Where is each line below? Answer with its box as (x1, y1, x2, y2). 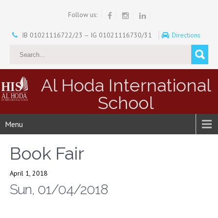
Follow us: (68, 10, 97, 19)
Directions (171, 30, 202, 39)
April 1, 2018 (10, 168, 48, 178)
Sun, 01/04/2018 (10, 181, 108, 198)
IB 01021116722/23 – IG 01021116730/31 (19, 30, 154, 39)
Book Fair (10, 143, 84, 163)
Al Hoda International (40, 74, 211, 95)
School (98, 92, 154, 113)
